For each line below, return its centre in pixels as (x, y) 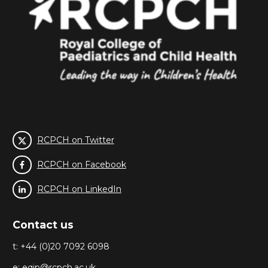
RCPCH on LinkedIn (79, 189)
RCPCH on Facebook (81, 164)
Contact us (43, 224)
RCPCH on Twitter (75, 140)
